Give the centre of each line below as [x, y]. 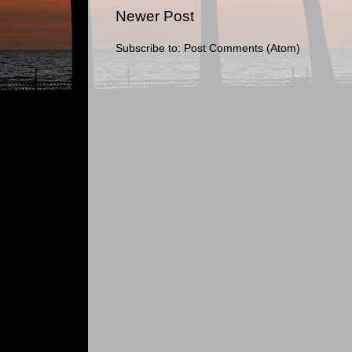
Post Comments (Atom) [242, 49]
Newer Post [155, 16]
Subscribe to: [150, 49]
